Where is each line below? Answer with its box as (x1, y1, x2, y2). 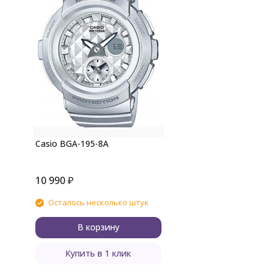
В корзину (77, 221, 119, 233)
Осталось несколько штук (48, 197, 149, 208)
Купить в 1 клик (65, 247, 132, 260)
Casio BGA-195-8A (35, 138, 108, 150)
